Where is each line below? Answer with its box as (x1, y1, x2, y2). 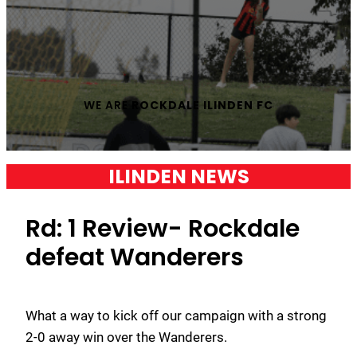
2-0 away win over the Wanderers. (25, 328, 227, 345)
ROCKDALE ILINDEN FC (131, 96, 273, 113)
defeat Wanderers (25, 239, 244, 274)
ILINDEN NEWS (108, 162, 249, 190)
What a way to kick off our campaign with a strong (25, 307, 327, 324)
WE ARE (84, 96, 131, 113)
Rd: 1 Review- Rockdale (25, 210, 300, 245)
